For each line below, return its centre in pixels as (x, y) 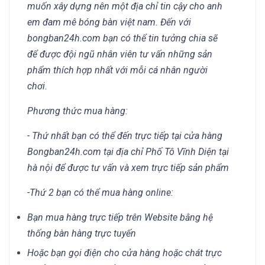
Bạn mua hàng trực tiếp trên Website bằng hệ (120, 217)
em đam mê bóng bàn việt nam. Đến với (109, 22)
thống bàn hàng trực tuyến (82, 233)
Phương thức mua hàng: (77, 111)
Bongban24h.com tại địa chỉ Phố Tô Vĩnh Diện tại (128, 152)
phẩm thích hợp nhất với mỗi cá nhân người (117, 70)
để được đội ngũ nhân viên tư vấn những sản (120, 54)
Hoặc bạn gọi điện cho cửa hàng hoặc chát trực (125, 253)
